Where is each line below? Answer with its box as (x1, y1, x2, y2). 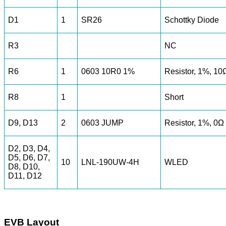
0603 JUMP (81, 119, 124, 128)
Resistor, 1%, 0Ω (164, 119, 224, 128)
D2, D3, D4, (8, 144, 50, 153)
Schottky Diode (164, 16, 219, 25)
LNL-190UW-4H (81, 158, 140, 167)
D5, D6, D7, (8, 153, 50, 162)
